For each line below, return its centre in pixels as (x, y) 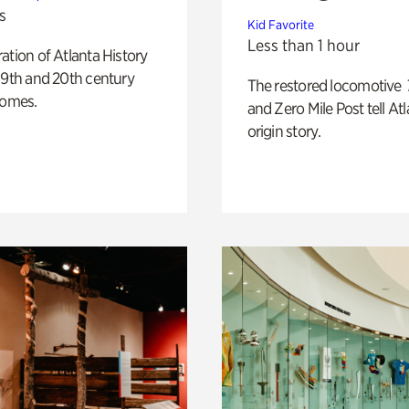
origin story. (284, 131)
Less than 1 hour (303, 45)
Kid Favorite (280, 24)
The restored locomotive (325, 85)
